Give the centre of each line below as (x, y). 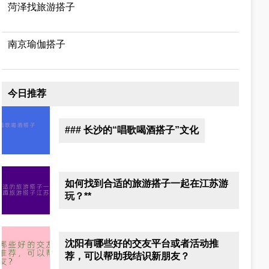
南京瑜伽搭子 (37, 44)
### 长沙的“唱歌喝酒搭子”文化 (132, 130)
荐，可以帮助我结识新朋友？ (128, 256)
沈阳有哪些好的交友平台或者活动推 (142, 243)
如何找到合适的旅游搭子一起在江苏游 (147, 183)
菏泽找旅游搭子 (42, 7)
